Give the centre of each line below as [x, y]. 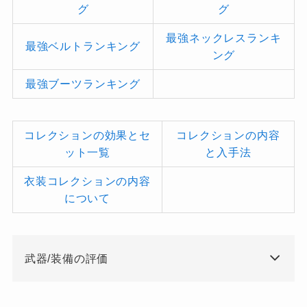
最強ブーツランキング [83, 83]
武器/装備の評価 [66, 259]
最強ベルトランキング [83, 46]
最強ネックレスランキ [224, 37]
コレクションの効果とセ [87, 135]
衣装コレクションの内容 [87, 181]
